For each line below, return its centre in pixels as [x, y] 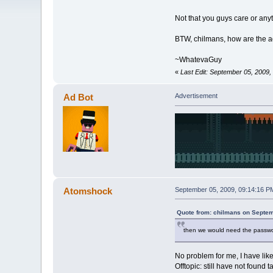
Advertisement [196, 96]
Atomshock [87, 191]
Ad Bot [78, 97]
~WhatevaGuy [198, 60]
